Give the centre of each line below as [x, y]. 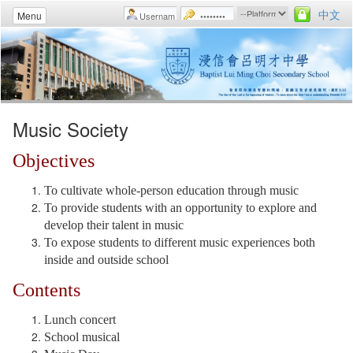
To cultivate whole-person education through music [171, 190]
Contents [46, 290]
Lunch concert [80, 319]
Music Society [71, 128]
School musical [82, 336]
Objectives [54, 160]
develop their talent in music [114, 225]
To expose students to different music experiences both [180, 242]
